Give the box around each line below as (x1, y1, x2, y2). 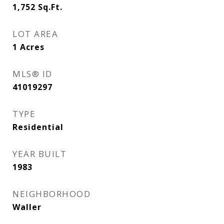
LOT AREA (12, 28, 58, 39)
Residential (12, 121, 63, 132)
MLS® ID (12, 68, 52, 79)
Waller (12, 201, 41, 212)
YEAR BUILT (12, 148, 66, 159)
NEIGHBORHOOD (12, 188, 90, 199)
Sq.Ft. (38, 1, 62, 12)
